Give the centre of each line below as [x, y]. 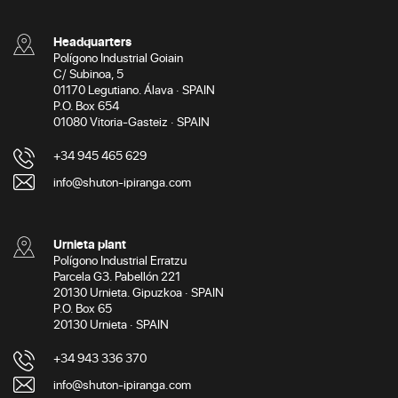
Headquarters [92, 41]
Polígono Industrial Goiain [118, 57]
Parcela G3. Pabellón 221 [117, 275]
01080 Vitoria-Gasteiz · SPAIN [131, 121]
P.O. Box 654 [86, 105]
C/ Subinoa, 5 [88, 73]
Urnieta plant [90, 243]
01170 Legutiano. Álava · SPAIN [134, 89]
